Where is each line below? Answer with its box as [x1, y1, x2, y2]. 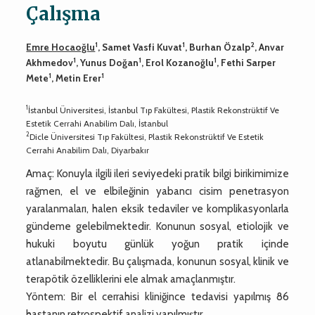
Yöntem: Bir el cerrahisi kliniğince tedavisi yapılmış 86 [26, 290, 289, 303]
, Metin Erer [51, 72, 102, 84]
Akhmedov [26, 56, 74, 68]
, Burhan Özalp [185, 41, 251, 53]
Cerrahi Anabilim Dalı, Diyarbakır [26, 144, 150, 155]
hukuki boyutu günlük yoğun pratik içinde [26, 237, 289, 250]
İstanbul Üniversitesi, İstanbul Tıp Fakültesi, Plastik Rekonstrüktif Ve [28, 104, 280, 115]
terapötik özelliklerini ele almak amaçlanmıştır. [26, 272, 236, 285]
